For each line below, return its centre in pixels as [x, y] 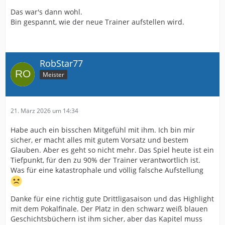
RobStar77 [61, 63]
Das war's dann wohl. [46, 12]
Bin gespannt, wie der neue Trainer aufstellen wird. [97, 22]
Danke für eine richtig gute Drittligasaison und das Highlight [112, 199]
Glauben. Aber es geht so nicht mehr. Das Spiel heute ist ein [112, 150]
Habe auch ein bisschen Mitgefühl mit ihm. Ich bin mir [103, 130]
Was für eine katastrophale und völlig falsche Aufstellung [107, 170]
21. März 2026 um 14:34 [44, 111]
